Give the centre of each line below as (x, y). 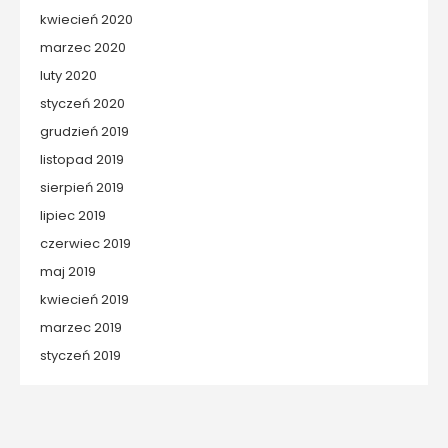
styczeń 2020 (82, 104)
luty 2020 (68, 76)
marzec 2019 (81, 328)
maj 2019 (68, 272)
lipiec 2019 (73, 216)
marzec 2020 (83, 48)
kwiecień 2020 (86, 20)
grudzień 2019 (84, 132)
